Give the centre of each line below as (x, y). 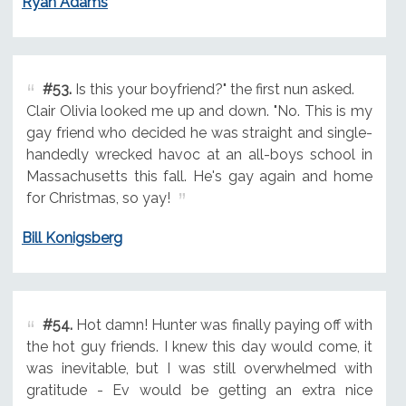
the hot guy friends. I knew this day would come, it (199, 347)
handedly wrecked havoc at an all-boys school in (199, 154)
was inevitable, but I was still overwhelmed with (199, 369)
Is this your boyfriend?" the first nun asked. (213, 89)
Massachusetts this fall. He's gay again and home (199, 176)
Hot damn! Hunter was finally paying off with (222, 325)
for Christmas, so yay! (98, 198)
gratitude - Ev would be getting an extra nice (199, 391)
